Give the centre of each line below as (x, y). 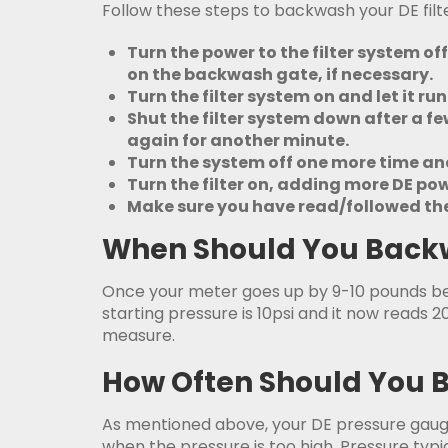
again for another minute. (239, 140)
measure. (138, 335)
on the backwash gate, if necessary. (280, 74)
